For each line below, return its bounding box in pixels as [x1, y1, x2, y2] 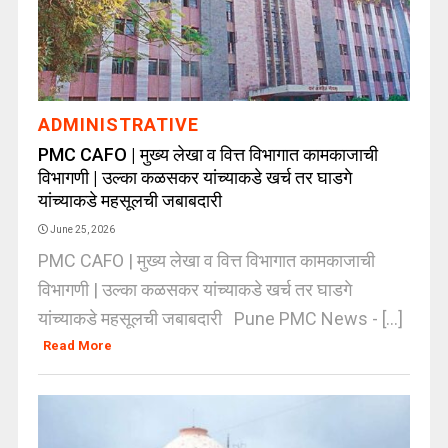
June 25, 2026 [49, 224, 115, 235]
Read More [43, 338, 113, 353]
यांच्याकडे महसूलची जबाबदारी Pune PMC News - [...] [37, 308, 403, 329]
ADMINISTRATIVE [37, 114, 199, 135]
